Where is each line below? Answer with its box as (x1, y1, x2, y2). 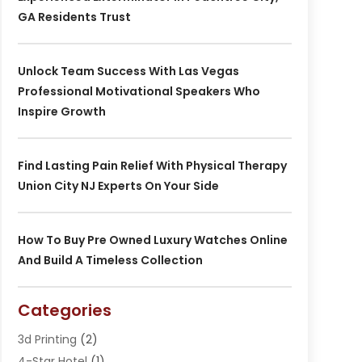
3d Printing (17, 330, 77, 347)
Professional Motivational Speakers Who (17, 82, 260, 99)
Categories (17, 298, 112, 322)
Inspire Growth (17, 103, 106, 120)
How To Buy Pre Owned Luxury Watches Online (17, 231, 288, 248)
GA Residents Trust (17, 8, 131, 25)
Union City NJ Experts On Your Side (17, 177, 219, 194)
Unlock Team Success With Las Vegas (17, 62, 239, 79)
